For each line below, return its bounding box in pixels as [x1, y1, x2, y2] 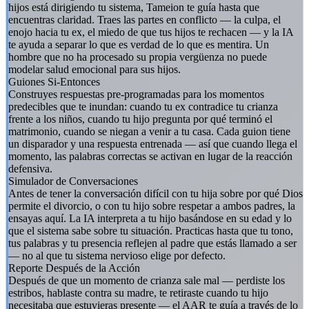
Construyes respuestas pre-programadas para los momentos [8, 88, 264, 100]
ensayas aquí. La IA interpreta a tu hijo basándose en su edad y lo [8, 212, 292, 224]
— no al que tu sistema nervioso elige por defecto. [8, 249, 226, 261]
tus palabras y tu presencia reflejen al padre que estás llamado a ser [8, 237, 297, 249]
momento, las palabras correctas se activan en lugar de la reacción [8, 150, 292, 162]
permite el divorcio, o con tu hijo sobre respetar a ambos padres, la [8, 199, 295, 212]
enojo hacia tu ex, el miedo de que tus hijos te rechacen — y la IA [8, 26, 293, 38]
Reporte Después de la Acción [8, 261, 140, 274]
